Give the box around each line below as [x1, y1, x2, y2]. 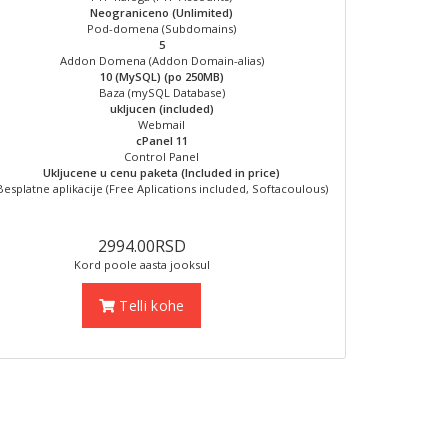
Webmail [138, 117, 186, 132]
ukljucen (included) [109, 101, 214, 116]
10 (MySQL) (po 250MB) [99, 69, 224, 84]
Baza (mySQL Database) [98, 85, 225, 100]
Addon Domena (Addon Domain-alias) [59, 53, 264, 68]
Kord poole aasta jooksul [73, 257, 210, 272]
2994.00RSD [97, 235, 186, 257]
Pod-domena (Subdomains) [87, 21, 237, 36]
